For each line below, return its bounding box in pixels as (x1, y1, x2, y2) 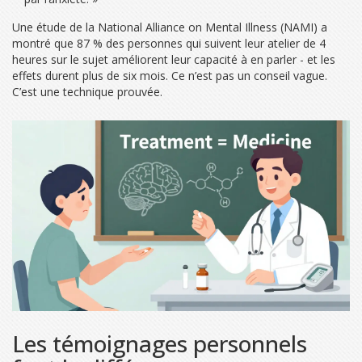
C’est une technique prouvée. (12, 84, 162, 100)
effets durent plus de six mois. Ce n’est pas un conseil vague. (12, 68, 327, 84)
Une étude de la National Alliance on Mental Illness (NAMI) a (12, 19, 327, 36)
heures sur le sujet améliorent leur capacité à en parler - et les (12, 52, 335, 68)
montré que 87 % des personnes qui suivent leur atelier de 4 (12, 36, 326, 52)
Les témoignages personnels (12, 327, 307, 359)
